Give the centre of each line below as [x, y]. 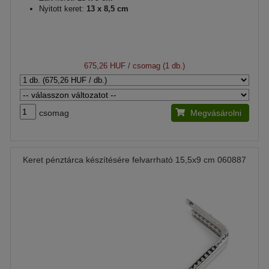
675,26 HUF [105, 66]
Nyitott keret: [62, 9]
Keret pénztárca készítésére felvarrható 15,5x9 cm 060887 [134, 160]
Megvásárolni [216, 113]
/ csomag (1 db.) [155, 66]
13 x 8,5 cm [106, 9]
